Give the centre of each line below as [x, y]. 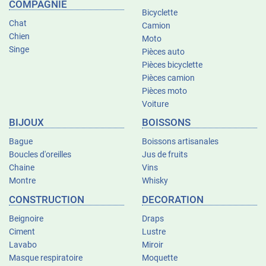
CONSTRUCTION [47, 199]
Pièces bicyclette [172, 64]
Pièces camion [168, 77]
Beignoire [26, 218]
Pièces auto [163, 51]
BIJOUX [26, 123]
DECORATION [173, 199]
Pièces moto [164, 91]
